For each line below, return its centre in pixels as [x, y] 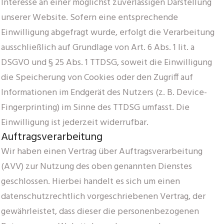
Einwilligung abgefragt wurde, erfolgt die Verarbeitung [108, 32]
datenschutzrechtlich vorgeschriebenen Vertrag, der [103, 196]
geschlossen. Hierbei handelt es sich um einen [90, 181]
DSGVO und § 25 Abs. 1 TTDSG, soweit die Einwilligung [106, 62]
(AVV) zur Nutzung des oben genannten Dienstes [96, 166]
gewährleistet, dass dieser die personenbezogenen [100, 211]
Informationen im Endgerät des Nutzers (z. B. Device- [104, 92]
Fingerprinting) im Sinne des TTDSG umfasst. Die [95, 107]
